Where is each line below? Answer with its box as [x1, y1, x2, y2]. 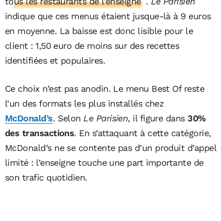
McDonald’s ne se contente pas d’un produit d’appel [5, 142, 216, 153]
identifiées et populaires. [5, 55, 105, 66]
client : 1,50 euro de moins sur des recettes [5, 40, 180, 51]
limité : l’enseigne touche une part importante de [5, 157, 204, 168]
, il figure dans [128, 112, 188, 123]
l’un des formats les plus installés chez [5, 98, 164, 109]
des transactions [5, 127, 74, 138]
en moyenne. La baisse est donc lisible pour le [5, 25, 193, 36]
